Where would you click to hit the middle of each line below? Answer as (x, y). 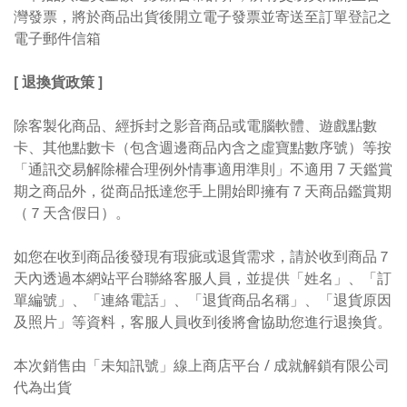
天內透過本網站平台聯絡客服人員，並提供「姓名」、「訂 (203, 278)
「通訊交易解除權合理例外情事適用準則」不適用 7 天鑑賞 (203, 169)
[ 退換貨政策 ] (58, 82)
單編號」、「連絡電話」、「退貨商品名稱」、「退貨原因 (203, 300)
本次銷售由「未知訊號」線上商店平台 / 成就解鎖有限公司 (202, 366)
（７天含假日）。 (72, 213)
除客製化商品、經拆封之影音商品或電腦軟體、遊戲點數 (195, 126)
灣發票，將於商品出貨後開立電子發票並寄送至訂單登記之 (203, 17)
